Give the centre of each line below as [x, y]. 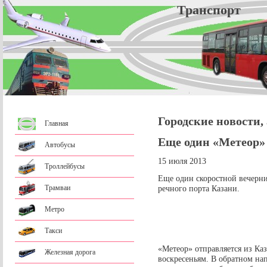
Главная [57, 123]
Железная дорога [70, 252]
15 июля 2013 [182, 161]
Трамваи [58, 188]
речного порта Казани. [199, 189]
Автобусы [60, 145]
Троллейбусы [65, 166]
